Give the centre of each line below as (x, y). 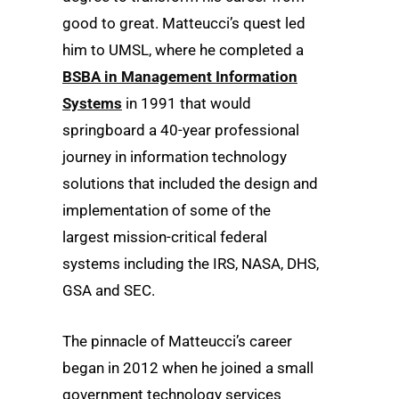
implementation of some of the (167, 211)
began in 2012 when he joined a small (188, 368)
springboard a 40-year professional (181, 130)
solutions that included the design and (190, 184)
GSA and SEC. (109, 291)
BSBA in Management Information (180, 77)
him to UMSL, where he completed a (183, 50)
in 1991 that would (187, 104)
